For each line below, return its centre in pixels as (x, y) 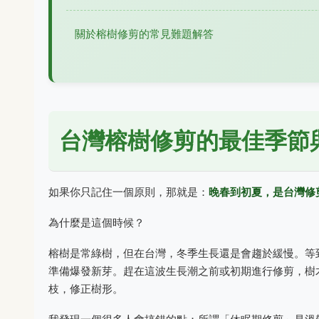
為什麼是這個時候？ (96, 223)
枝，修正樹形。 (86, 289)
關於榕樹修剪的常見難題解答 (144, 34)
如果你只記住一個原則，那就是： (129, 192)
